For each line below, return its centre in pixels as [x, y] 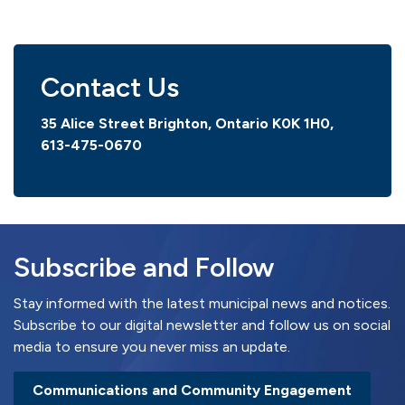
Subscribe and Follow [144, 267]
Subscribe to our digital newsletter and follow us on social [202, 325]
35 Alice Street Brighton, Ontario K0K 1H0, [187, 123]
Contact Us [110, 87]
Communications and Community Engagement [192, 390]
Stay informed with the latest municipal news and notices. [202, 303]
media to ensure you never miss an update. [152, 347]
